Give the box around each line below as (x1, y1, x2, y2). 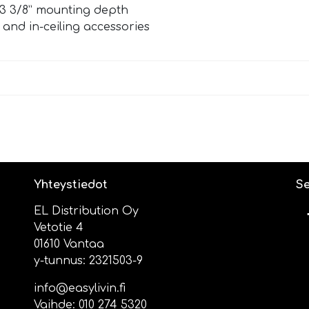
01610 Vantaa (34, 238, 104, 251)
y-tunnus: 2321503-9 (34, 255, 143, 268)
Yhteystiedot (34, 179, 108, 192)
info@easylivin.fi (34, 282, 126, 295)
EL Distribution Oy (34, 205, 139, 218)
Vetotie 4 (34, 221, 83, 235)
